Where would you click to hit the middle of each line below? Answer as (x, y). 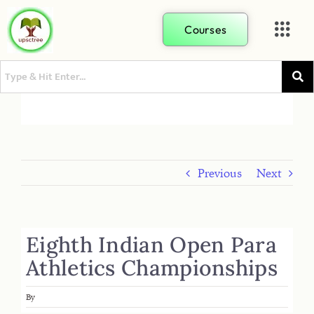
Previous (219, 173)
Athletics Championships (152, 267)
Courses (206, 29)
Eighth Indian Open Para (151, 244)
